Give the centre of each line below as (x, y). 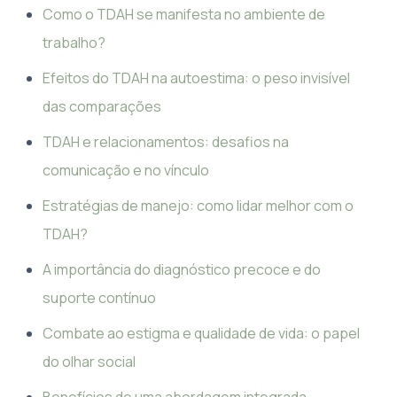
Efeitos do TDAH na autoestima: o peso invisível (196, 78)
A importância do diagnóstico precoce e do (182, 269)
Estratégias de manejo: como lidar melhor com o (198, 205)
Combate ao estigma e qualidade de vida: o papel (201, 333)
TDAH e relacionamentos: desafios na (166, 141)
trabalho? (74, 42)
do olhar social (89, 361)
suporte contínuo (99, 297)
